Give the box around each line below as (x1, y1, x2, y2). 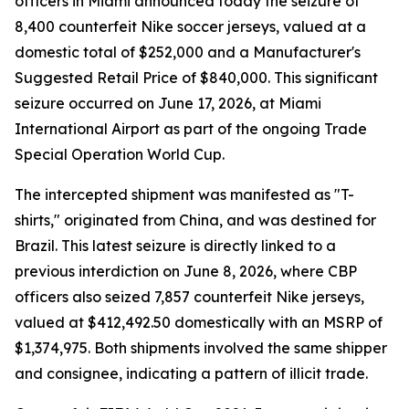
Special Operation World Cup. (15, 145, 225, 163)
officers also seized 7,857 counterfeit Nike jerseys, (15, 288, 364, 306)
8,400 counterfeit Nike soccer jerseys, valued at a (15, 17, 366, 36)
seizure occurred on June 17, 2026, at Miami (15, 94, 321, 112)
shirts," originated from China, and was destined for (15, 211, 376, 229)
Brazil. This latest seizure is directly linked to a (15, 236, 336, 255)
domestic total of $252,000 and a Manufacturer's (15, 43, 361, 61)
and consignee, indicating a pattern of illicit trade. (15, 364, 368, 383)
